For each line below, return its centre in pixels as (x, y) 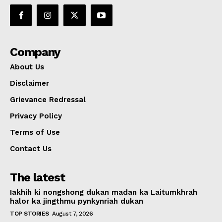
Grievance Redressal (48, 100)
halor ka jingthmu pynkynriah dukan (77, 201)
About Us (27, 67)
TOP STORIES (29, 214)
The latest (37, 178)
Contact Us (31, 149)
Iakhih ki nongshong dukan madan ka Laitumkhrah (104, 193)
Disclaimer (29, 83)
